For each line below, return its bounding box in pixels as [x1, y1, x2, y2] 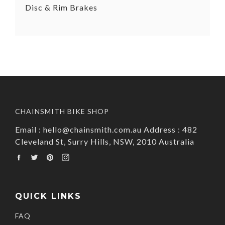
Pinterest [53, 151, 88, 160]
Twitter [38, 151, 65, 160]
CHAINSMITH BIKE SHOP [15, 106, 109, 116]
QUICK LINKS [15, 191, 81, 201]
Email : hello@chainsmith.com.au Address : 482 [15, 124, 197, 134]
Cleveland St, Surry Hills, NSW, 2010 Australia [15, 136, 194, 146]
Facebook [22, 151, 56, 160]
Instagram [69, 151, 105, 160]
